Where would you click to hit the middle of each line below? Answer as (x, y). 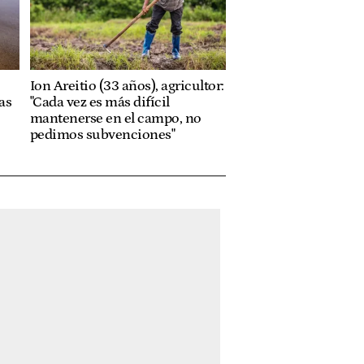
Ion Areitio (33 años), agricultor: (127, 86)
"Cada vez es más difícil (100, 102)
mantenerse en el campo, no (115, 118)
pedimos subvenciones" (102, 134)
